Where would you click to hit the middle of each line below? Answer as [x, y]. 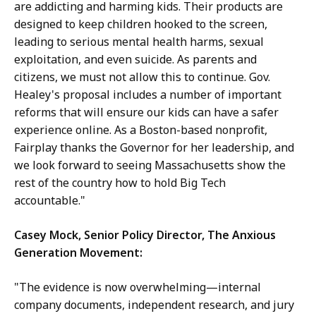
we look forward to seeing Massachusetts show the [150, 165]
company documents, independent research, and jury [154, 305]
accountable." [51, 201]
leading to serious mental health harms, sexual [139, 42]
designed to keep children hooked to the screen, [141, 24]
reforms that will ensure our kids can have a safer [146, 113]
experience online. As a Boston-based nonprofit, [141, 130]
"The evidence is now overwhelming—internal [138, 287]
